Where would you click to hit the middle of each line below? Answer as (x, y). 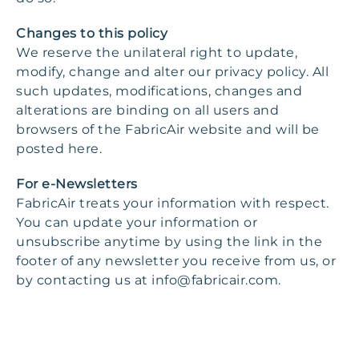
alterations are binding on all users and (147, 110)
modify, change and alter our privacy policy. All (172, 72)
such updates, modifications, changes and (159, 91)
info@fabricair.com (215, 280)
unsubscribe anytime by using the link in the (169, 242)
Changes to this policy (92, 33)
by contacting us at (84, 280)
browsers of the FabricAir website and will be (168, 129)
